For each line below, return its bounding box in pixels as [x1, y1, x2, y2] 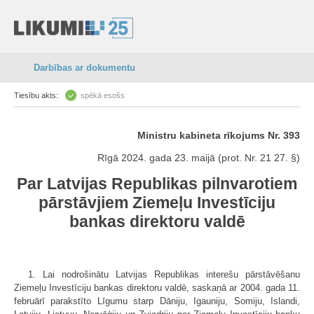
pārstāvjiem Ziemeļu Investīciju [39, 193, 275, 212]
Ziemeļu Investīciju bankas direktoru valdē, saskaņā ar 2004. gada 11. [14, 282, 300, 293]
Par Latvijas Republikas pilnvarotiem [17, 175, 297, 193]
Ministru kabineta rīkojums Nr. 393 [137, 130, 300, 141]
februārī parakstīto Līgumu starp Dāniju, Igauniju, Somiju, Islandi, [14, 295, 300, 306]
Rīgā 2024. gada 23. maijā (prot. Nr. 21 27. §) [97, 152, 300, 163]
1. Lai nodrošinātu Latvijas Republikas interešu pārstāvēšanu [28, 268, 300, 280]
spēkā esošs [81, 91, 125, 100]
